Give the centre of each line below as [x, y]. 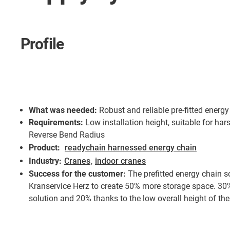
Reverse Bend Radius [67, 135]
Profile [42, 44]
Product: [44, 148]
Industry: [45, 161]
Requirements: [56, 123]
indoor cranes [120, 161]
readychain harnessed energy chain [131, 148]
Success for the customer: [77, 174]
